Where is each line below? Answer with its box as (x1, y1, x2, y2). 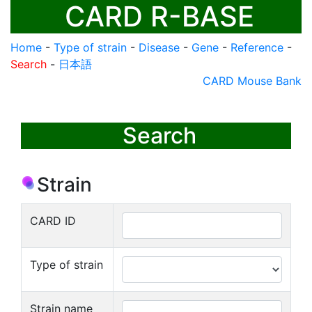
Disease (139, 40, 180, 54)
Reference (231, 40, 283, 54)
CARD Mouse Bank (203, 74, 302, 88)
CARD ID (30, 214, 76, 228)
